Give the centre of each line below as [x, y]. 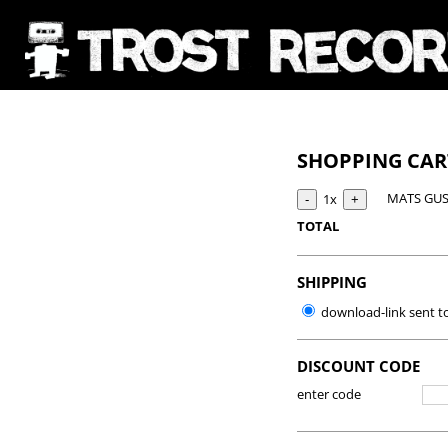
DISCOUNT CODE [358, 366]
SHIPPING [332, 282]
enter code [329, 394]
